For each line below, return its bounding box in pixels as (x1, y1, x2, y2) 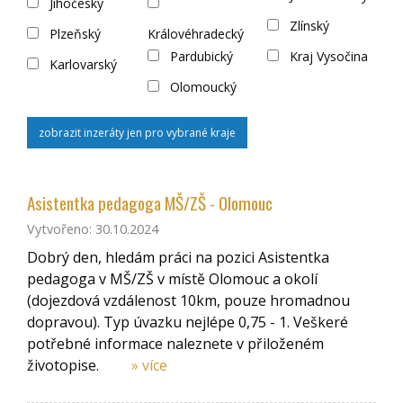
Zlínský (286, 17, 330, 35)
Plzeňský (46, 25, 101, 43)
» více (131, 355, 167, 376)
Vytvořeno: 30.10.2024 (27, 220, 158, 238)
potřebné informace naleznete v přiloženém (27, 334, 324, 354)
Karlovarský (46, 56, 117, 74)
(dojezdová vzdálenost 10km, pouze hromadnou (27, 291, 350, 311)
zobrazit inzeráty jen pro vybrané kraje (39, 124, 236, 140)
